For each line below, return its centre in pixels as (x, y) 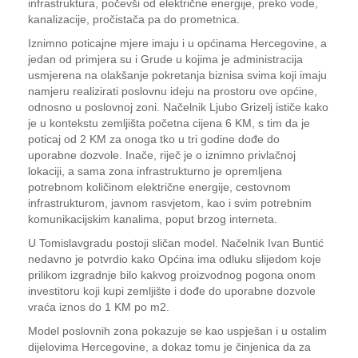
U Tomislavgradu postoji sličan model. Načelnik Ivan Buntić (176, 243)
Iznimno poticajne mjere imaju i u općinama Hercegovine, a (177, 43)
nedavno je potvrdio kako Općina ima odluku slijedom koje (175, 259)
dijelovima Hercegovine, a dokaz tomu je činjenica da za (169, 347)
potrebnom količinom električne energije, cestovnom (159, 187)
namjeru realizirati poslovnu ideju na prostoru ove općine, (173, 91)
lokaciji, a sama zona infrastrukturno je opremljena (155, 171)
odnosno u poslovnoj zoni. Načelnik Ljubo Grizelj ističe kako (178, 107)
